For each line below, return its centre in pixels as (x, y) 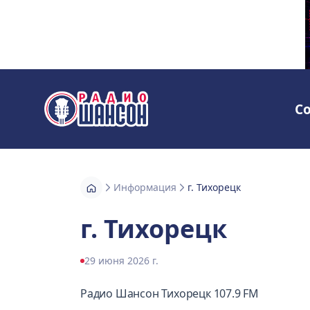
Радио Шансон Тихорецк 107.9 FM (170, 294)
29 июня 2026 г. (121, 261)
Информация (145, 188)
